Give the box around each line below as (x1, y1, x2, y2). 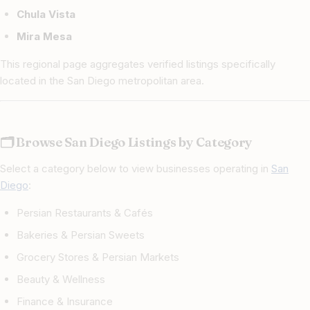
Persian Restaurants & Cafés (17, 206, 153, 220)
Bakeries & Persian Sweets (17, 228, 145, 242)
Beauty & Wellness (17, 273, 105, 286)
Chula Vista (17, 8, 75, 21)
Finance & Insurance (17, 295, 113, 309)
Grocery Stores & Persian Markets (17, 250, 179, 264)
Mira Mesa (17, 30, 72, 44)
